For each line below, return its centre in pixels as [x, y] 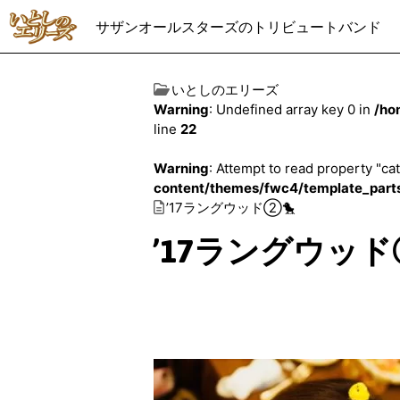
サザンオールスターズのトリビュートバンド [239, 27]
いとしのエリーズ [225, 90]
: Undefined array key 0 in [292, 109]
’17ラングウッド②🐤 [231, 208]
